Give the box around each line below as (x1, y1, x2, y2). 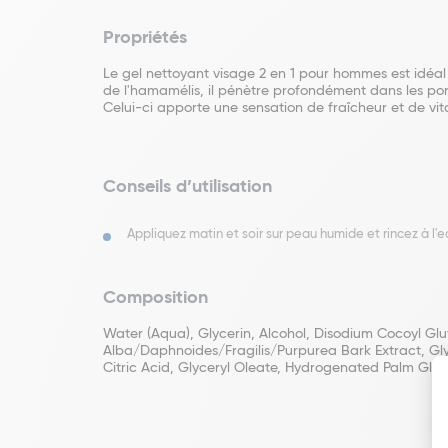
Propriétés (103, 29, 187, 47)
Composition (103, 289, 208, 307)
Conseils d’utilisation (103, 178, 272, 196)
